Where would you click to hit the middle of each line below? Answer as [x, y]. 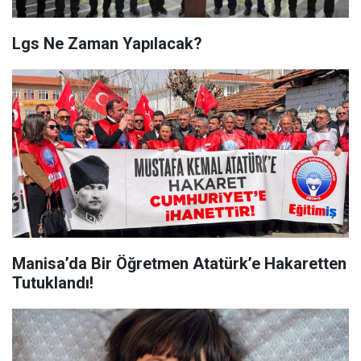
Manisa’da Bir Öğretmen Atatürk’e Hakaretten [179, 263]
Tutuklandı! [53, 283]
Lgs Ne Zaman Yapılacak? [107, 44]
